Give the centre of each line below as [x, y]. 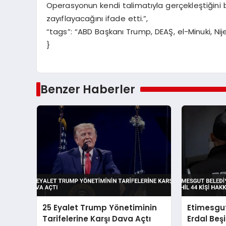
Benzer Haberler [88, 89]
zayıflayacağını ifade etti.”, [97, 19]
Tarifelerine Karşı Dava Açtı [97, 218]
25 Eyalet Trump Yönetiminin [100, 207]
